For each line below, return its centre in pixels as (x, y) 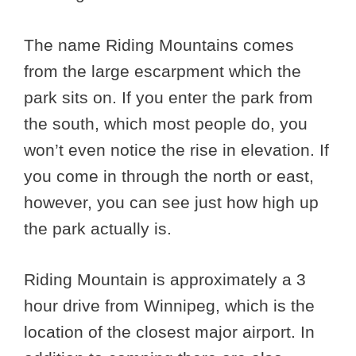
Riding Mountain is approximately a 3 (165, 280)
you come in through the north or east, (169, 176)
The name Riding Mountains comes (159, 44)
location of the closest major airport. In (169, 332)
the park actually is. (98, 228)
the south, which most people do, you (166, 123)
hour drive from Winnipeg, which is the (169, 306)
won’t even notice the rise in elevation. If (176, 149)
